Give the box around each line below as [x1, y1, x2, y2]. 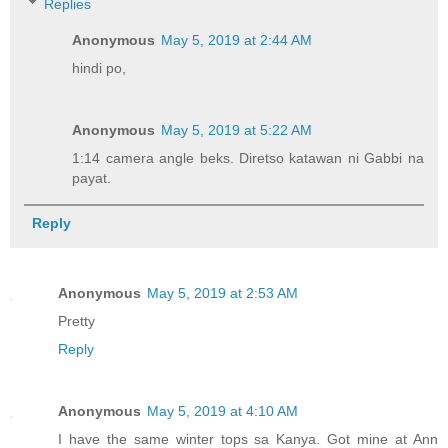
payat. [72, 170, 112, 187]
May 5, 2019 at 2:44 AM [161, 32, 313, 49]
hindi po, [72, 60, 127, 77]
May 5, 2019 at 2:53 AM [147, 285, 298, 302]
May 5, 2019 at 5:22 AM [161, 122, 313, 139]
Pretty [58, 313, 95, 330]
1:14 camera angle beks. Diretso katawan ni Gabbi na [72, 150, 424, 167]
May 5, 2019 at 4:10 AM [147, 403, 298, 420]
